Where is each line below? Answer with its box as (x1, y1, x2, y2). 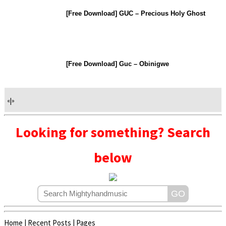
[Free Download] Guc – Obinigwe (66, 60, 169, 68)
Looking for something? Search (16, 123, 210, 142)
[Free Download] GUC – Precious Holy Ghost (66, 9, 205, 17)
